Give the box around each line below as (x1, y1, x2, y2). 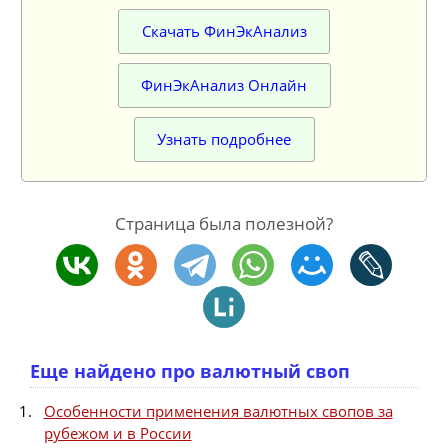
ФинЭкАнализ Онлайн (141, 75, 307, 96)
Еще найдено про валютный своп (30, 359, 350, 384)
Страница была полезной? (115, 212, 333, 236)
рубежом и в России (43, 423, 192, 444)
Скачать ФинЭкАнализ (141, 21, 307, 42)
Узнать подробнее (157, 129, 291, 150)
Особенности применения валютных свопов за (43, 401, 393, 422)
